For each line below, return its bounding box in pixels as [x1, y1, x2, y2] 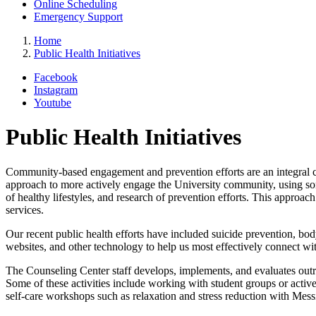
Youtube [34, 96, 71, 109]
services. [6, 203, 44, 216]
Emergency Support [34, 10, 123, 23]
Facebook [34, 71, 78, 83]
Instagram [34, 83, 78, 96]
